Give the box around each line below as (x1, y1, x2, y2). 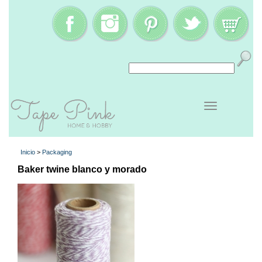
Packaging (42, 149, 72, 156)
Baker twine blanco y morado (18, 164, 147, 175)
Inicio (20, 149, 35, 156)
